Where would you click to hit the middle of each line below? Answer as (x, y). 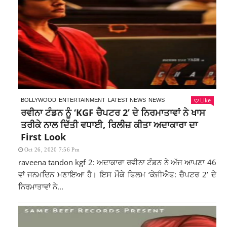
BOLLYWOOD (38, 100)
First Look (43, 137)
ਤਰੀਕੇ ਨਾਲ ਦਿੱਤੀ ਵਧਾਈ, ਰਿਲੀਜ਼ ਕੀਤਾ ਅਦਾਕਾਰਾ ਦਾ (109, 125)
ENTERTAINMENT (82, 100)
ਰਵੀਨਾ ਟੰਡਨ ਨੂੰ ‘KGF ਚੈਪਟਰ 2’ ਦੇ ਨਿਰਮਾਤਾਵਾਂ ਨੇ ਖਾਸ (113, 112)
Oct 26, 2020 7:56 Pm (52, 149)
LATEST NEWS (127, 100)
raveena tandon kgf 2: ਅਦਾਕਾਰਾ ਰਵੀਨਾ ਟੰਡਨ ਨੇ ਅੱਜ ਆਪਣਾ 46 (117, 162)
